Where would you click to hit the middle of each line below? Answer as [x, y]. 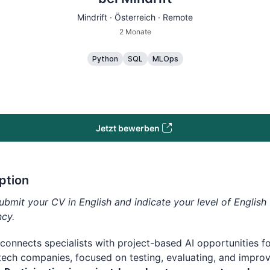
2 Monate [135, 32]
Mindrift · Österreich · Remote [135, 17]
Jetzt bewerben [128, 128]
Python [105, 59]
